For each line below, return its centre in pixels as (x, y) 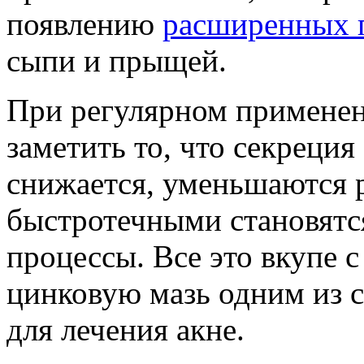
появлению (84, 24)
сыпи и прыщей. (117, 60)
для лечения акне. (126, 329)
